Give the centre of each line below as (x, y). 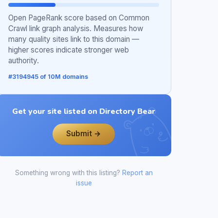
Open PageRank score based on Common (79, 18)
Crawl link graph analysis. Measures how (76, 29)
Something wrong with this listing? (68, 173)
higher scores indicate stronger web (69, 50)
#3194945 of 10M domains (48, 77)
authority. (24, 61)
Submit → (84, 134)
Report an (137, 173)
